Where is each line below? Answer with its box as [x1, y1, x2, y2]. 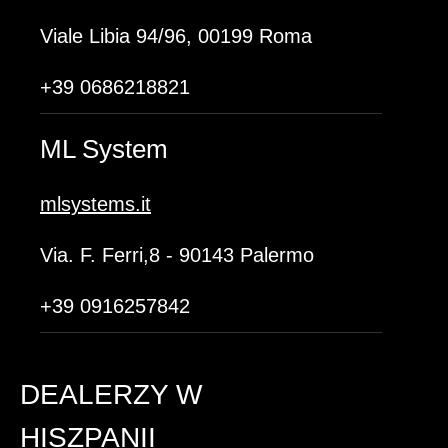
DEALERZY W [20, 379, 202, 410]
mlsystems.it [40, 193, 151, 215]
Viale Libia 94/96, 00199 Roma [40, 25, 312, 47]
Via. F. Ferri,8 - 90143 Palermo [40, 244, 314, 266]
